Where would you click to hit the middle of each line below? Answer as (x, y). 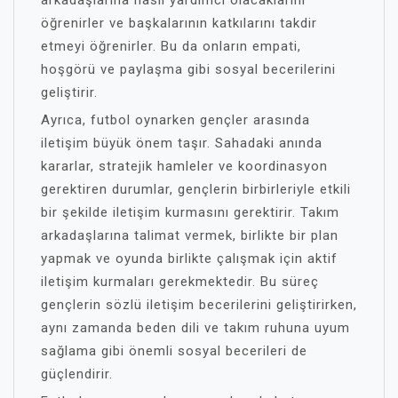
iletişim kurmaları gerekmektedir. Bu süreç (180, 282)
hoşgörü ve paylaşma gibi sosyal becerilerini (188, 69)
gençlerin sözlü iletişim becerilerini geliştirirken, (199, 305)
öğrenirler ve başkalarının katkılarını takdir (179, 23)
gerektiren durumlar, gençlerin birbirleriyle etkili (196, 189)
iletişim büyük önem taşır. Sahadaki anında (182, 143)
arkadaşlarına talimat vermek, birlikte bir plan (190, 235)
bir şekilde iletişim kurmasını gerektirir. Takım (190, 212)
